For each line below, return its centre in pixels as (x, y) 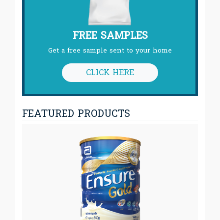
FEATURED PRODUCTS (76, 114)
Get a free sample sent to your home (110, 50)
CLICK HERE (110, 72)
